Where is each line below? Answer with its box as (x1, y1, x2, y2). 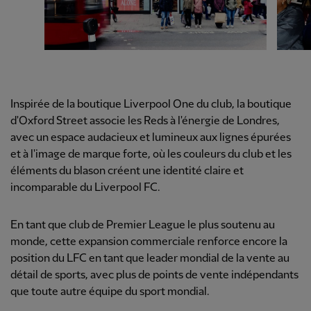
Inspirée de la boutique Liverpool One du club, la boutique (10, 99, 292, 111)
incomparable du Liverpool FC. (10, 182, 160, 194)
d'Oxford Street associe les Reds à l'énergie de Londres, (10, 115, 280, 128)
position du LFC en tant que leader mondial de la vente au (10, 253, 289, 265)
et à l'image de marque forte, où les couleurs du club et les (10, 149, 292, 161)
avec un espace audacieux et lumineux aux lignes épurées (10, 132, 291, 144)
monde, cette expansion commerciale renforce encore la (10, 236, 287, 249)
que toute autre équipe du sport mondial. (10, 286, 210, 299)
